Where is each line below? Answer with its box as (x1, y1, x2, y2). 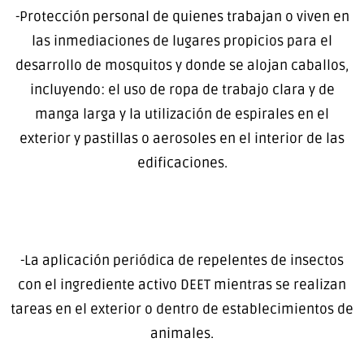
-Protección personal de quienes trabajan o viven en (15, 8, 349, 26)
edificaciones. (136, 154, 227, 172)
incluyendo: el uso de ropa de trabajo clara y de (29, 81, 335, 99)
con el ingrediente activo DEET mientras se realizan (18, 276, 346, 294)
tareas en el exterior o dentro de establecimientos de (11, 301, 353, 318)
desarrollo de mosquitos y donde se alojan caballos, (15, 57, 349, 75)
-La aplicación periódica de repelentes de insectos (20, 252, 344, 270)
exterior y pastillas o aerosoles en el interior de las (19, 130, 344, 148)
